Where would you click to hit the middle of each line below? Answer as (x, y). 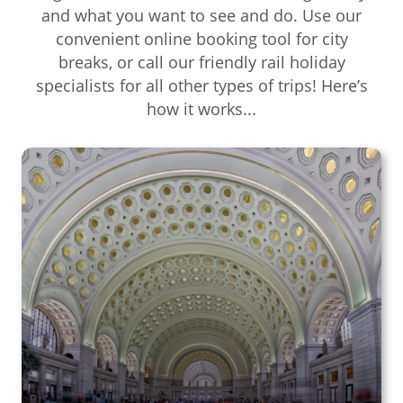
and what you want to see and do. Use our (201, 15)
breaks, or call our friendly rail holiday (201, 62)
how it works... (201, 108)
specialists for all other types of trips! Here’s (201, 85)
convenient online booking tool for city (201, 38)
